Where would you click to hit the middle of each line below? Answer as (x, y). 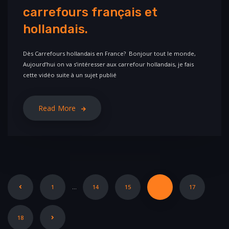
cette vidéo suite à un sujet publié (70, 75)
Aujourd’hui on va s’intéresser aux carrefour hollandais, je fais (108, 64)
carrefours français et (90, 12)
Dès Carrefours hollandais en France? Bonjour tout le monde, (109, 53)
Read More (57, 108)
